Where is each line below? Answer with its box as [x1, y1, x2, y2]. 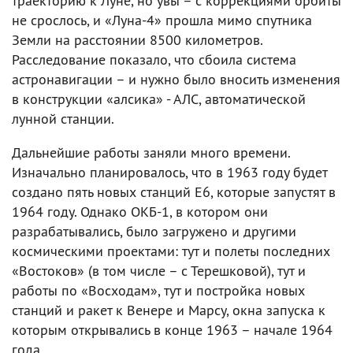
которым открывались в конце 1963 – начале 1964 [12, 320, 333, 339]
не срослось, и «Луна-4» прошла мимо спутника [12, 10, 312, 29]
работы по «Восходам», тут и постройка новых [12, 281, 305, 299]
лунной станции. [12, 109, 114, 128]
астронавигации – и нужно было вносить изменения [12, 69, 340, 88]
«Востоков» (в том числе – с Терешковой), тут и [12, 261, 306, 280]
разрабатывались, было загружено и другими [12, 221, 296, 240]
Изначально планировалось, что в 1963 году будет [12, 162, 327, 181]
